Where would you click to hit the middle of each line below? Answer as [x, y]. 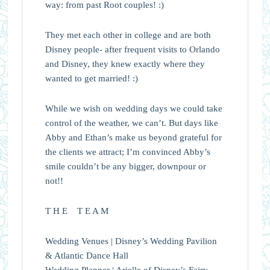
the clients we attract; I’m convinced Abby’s [127, 152]
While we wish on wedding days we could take [133, 108]
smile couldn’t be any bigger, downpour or [125, 166]
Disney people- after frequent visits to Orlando [132, 49]
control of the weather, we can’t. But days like [131, 123]
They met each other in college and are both [128, 35]
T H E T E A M [77, 211]
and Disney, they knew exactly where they [125, 64]
